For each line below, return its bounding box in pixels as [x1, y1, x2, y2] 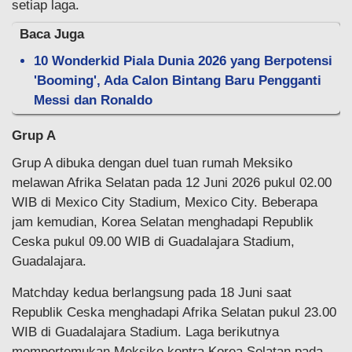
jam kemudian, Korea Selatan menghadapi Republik [12, 214, 313, 229]
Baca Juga [20, 26, 84, 42]
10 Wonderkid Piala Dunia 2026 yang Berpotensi [34, 53, 332, 68]
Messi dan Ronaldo [34, 92, 152, 108]
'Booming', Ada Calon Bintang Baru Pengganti [34, 72, 321, 88]
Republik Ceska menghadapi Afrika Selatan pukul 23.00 [12, 304, 336, 320]
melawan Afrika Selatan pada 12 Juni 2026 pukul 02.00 [12, 174, 332, 190]
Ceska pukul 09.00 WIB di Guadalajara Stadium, [12, 233, 295, 249]
